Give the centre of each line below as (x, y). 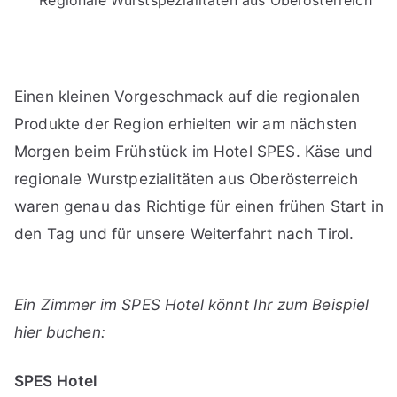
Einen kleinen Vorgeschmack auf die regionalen (187, 97)
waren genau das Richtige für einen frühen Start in (199, 206)
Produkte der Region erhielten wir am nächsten (186, 124)
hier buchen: (60, 332)
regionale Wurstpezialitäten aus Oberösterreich (187, 179)
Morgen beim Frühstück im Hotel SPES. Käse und (194, 152)
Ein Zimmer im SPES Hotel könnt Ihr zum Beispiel (192, 305)
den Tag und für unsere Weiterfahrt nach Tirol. (184, 234)
